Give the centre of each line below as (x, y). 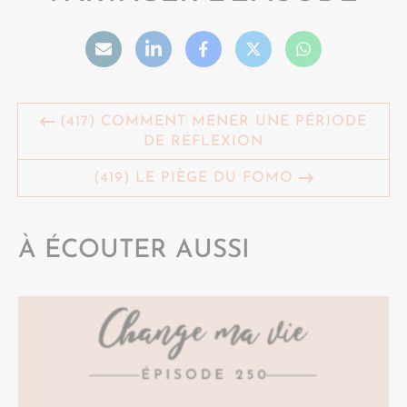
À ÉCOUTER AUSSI (134, 250)
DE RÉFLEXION (203, 141)
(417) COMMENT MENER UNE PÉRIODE (211, 121)
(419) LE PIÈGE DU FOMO (196, 178)
